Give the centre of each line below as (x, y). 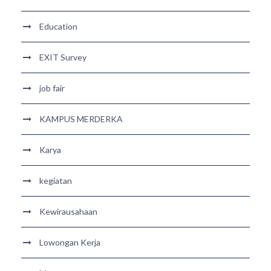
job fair (52, 88)
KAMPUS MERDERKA (81, 119)
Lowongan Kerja (70, 242)
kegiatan (56, 181)
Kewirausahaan (68, 211)
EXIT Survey (63, 57)
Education (58, 26)
